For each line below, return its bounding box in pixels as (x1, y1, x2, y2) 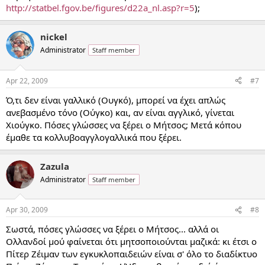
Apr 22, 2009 (6, 75, 48, 86)
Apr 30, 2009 (6, 205, 48, 215)
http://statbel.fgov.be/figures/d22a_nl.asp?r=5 (6, 2, 195, 14)
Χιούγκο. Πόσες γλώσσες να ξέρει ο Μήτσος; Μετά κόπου (6, 118, 241, 131)
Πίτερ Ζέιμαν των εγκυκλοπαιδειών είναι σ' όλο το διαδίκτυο (6, 248, 257, 260)
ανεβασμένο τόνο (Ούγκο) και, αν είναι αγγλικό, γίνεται (6, 106, 234, 118)
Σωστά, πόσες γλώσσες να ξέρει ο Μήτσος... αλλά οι (6, 223, 219, 235)
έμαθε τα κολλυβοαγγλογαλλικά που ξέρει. (6, 131, 182, 143)
